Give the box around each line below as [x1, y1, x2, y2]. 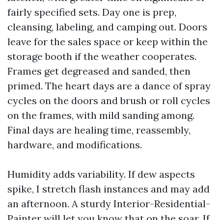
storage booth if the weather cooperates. [7, 50, 196, 62]
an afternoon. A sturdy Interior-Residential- [7, 197, 210, 210]
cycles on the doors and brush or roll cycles [7, 94, 210, 107]
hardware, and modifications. [7, 138, 142, 151]
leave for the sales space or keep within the [7, 35, 208, 48]
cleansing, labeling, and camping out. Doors [7, 21, 207, 33]
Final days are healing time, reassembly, [7, 124, 191, 136]
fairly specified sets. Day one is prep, [7, 6, 176, 18]
